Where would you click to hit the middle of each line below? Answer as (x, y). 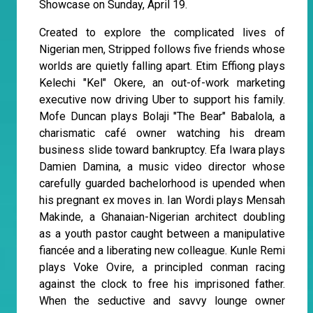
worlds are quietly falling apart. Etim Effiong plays (162, 66)
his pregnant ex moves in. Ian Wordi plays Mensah (162, 201)
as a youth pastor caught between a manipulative (162, 234)
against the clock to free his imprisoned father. (162, 284)
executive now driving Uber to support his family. (162, 100)
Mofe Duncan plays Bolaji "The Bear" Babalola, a (162, 117)
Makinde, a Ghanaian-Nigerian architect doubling (162, 217)
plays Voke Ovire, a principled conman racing (162, 268)
